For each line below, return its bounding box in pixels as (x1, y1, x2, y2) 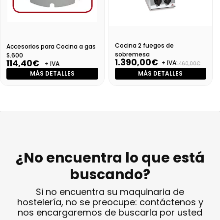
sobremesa (114, 50, 150, 59)
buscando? (70, 165, 150, 185)
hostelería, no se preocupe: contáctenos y (17, 196, 203, 209)
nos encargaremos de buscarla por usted (18, 206, 202, 219)
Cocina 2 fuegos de (114, 41, 174, 50)
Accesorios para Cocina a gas (6, 42, 96, 51)
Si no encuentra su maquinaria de (36, 186, 184, 198)
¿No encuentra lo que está (15, 148, 205, 168)
